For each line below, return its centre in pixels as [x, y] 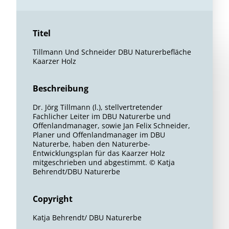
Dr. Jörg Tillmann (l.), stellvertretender [98, 107]
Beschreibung [61, 88]
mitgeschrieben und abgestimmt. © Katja [104, 162]
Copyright [53, 199]
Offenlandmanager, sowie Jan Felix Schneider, [111, 125]
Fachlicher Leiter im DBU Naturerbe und [102, 116]
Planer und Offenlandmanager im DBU [99, 135]
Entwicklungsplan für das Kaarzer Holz [99, 153]
